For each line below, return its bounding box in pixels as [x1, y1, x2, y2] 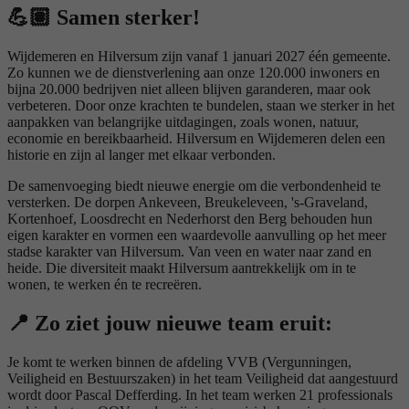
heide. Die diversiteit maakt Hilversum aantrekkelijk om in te [7, 260, 356, 277]
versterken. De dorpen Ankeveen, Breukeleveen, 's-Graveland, [7, 194, 368, 211]
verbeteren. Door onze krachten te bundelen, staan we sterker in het [7, 98, 394, 114]
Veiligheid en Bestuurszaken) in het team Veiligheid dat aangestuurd [7, 371, 398, 387]
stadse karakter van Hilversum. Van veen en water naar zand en [7, 244, 372, 260]
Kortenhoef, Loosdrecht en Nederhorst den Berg [7, 211, 287, 227]
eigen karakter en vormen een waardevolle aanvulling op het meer [7, 227, 386, 244]
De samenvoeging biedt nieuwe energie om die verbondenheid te [7, 178, 381, 194]
